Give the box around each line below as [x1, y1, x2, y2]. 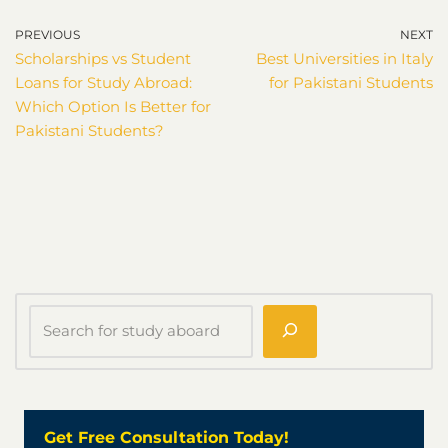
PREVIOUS [15, 26, 80, 42]
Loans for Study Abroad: [15, 72, 192, 92]
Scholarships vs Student [15, 48, 191, 68]
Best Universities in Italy [256, 48, 433, 68]
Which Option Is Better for [15, 96, 211, 116]
